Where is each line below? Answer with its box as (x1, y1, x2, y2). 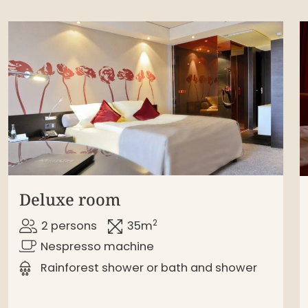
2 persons (41, 218, 98, 234)
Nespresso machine (41, 239, 155, 255)
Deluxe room (19, 188, 120, 211)
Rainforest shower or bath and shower (41, 259, 258, 276)
